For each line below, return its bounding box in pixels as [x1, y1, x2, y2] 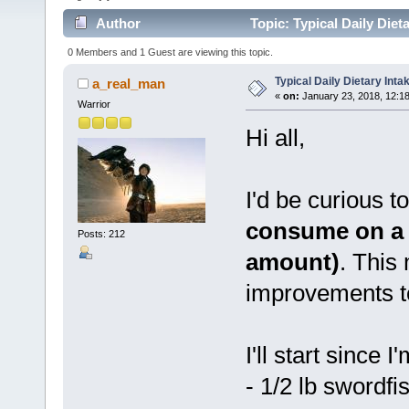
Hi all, [245, 123, 305, 152]
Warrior [77, 98, 110, 110]
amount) [245, 247, 340, 276]
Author [96, 16, 142, 32]
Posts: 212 [77, 228, 125, 240]
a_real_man [92, 75, 166, 91]
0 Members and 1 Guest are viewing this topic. [68, 46, 274, 58]
